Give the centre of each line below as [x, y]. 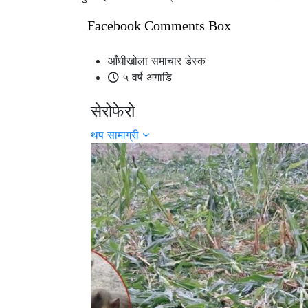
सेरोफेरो [113, 111]
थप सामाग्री [117, 134]
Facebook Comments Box [159, 25]
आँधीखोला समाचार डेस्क [157, 60]
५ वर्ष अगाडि [145, 77]
